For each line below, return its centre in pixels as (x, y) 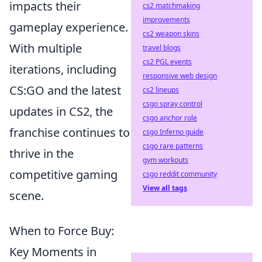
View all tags (165, 188)
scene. (27, 196)
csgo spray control (173, 104)
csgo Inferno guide (173, 132)
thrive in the (42, 154)
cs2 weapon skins (171, 34)
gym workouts (166, 160)
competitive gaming (63, 175)
